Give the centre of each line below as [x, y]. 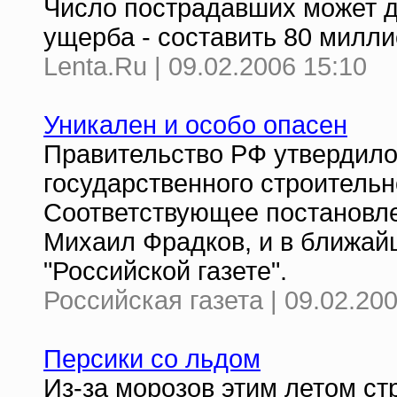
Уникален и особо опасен [195, 125]
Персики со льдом [152, 359]
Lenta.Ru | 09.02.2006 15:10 [205, 66]
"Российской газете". [165, 271]
